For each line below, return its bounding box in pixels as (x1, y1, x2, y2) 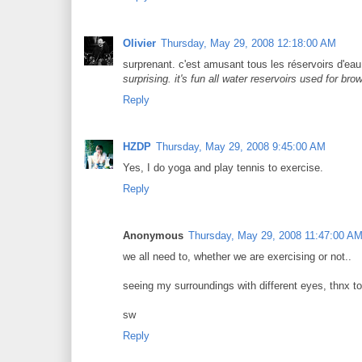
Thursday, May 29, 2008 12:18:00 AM (161, 36, 336, 49)
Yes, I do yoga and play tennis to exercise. (123, 161, 323, 174)
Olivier (123, 36, 156, 49)
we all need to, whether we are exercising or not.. (123, 250, 351, 263)
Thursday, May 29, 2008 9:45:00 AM (156, 140, 326, 153)
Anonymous (123, 229, 183, 242)
